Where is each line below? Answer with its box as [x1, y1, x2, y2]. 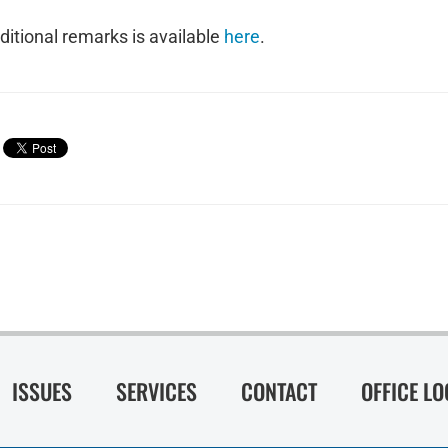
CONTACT [241, 375, 317, 407]
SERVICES [116, 375, 197, 407]
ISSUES [12, 375, 72, 407]
